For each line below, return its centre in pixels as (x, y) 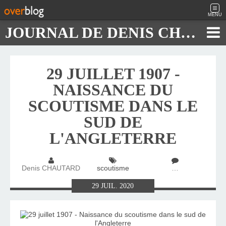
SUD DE (113, 122)
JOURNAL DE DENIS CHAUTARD (188, 33)
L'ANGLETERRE (113, 138)
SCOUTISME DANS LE (113, 106)
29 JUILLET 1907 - (113, 74)
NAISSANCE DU (113, 90)
